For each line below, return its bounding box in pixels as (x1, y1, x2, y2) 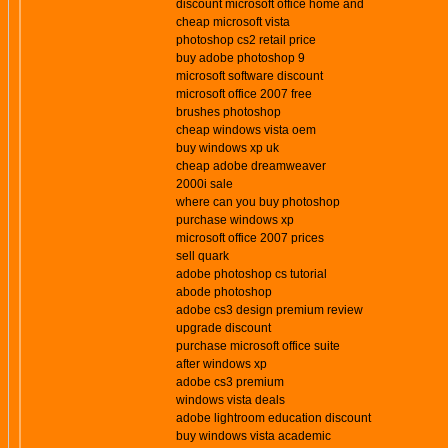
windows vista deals (176, 393, 285, 407)
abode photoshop (176, 285, 272, 299)
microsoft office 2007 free (176, 87, 312, 101)
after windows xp (176, 357, 267, 371)
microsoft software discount (176, 69, 323, 83)
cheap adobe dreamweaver (176, 159, 326, 173)
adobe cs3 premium (176, 375, 284, 389)
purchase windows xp (176, 213, 294, 227)
